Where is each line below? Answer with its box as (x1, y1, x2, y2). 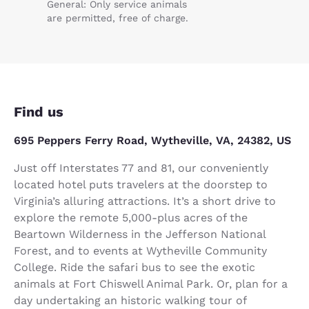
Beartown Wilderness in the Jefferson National (14, 227, 266, 241)
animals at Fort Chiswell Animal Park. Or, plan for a (14, 277, 288, 290)
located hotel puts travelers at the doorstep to (14, 177, 268, 191)
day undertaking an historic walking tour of (14, 293, 246, 307)
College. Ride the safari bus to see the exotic (14, 260, 255, 274)
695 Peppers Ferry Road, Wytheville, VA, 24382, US (14, 133, 291, 147)
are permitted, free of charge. (47, 12, 188, 23)
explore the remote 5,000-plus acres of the (14, 210, 248, 224)
